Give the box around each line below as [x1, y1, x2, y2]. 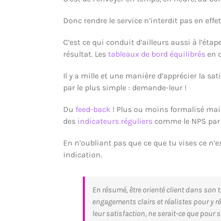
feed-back [75, 105, 111, 114]
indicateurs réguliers [77, 116, 153, 126]
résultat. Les [63, 49, 109, 59]
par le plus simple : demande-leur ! [63, 83, 187, 93]
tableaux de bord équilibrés [108, 49, 206, 59]
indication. [63, 150, 103, 160]
